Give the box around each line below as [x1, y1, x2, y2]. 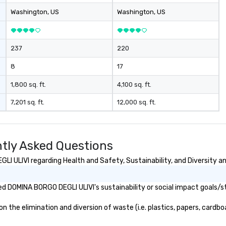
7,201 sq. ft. [11, 98, 45, 106]
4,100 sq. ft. [117, 81, 151, 88]
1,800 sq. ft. [11, 81, 46, 88]
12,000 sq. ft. [117, 98, 156, 106]
